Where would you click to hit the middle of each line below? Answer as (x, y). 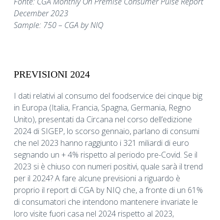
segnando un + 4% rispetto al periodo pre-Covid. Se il (106, 155)
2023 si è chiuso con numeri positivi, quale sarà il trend (108, 167)
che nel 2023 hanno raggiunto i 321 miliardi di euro (101, 143)
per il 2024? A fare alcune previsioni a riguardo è (97, 179)
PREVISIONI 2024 (52, 74)
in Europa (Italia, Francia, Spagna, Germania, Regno (102, 108)
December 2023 (41, 14)
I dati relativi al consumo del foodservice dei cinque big (108, 96)
